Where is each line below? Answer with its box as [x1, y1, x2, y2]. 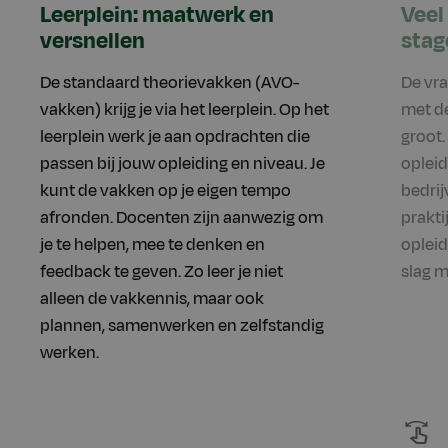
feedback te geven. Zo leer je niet [40, 260, 283, 285]
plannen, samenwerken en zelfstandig [40, 314, 324, 339]
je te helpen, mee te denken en [40, 233, 265, 258]
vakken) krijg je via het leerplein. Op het [40, 98, 329, 123]
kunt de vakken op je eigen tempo [40, 179, 291, 204]
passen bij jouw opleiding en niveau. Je [40, 152, 325, 177]
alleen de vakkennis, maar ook [40, 287, 264, 312]
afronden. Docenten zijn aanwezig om [40, 206, 323, 231]
